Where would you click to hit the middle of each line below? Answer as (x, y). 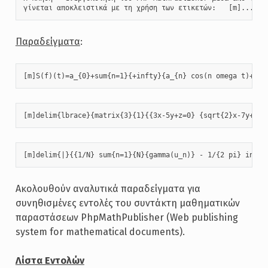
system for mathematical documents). (100, 232)
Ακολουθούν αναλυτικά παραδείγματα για (108, 188)
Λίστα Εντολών (50, 260)
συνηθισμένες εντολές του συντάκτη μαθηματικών (127, 203)
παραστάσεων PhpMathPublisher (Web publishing (127, 217)
